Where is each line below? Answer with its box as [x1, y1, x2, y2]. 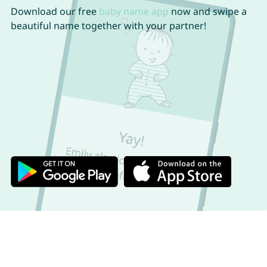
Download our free [10, 5, 99, 18]
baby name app [98, 5, 169, 18]
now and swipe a [168, 5, 247, 18]
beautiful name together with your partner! [10, 19, 206, 33]
